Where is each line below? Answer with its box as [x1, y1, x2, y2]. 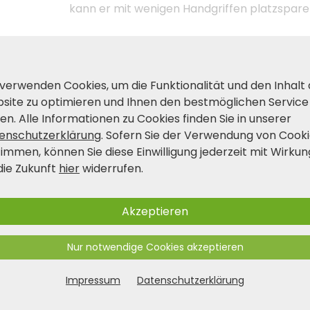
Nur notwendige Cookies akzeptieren [66, 240, 244, 254]
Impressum [66, 273, 120, 287]
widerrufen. [80, 161, 143, 176]
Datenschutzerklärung [137, 273, 244, 287]
